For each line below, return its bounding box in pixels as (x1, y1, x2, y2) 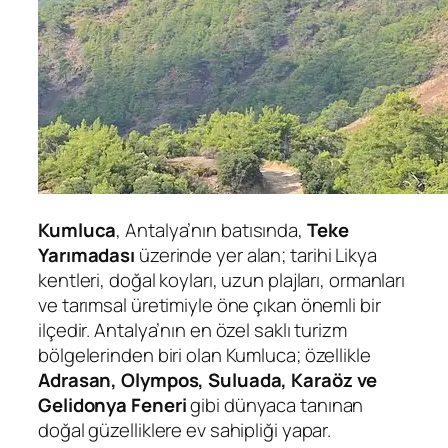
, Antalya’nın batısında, (116, 217, 307, 244)
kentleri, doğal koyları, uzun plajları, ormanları (38, 267, 406, 294)
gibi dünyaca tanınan (186, 392, 364, 419)
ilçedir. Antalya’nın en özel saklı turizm (38, 317, 347, 344)
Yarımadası (38, 242, 136, 269)
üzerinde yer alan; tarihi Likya (135, 242, 377, 269)
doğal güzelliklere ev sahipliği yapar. (38, 417, 332, 444)
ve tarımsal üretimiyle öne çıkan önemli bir (38, 292, 381, 319)
